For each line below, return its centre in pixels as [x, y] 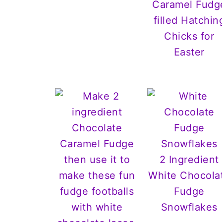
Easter [189, 52]
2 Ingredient [189, 159]
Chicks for [189, 36]
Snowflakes [189, 207]
